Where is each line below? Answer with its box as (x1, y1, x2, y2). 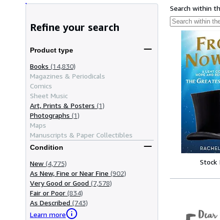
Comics (30, 81, 52, 90)
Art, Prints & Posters (30, 101, 95, 110)
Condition (30, 143, 63, 152)
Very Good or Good (30, 178, 89, 187)
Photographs (30, 110, 70, 119)
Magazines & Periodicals (30, 71, 105, 80)
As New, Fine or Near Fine (30, 168, 109, 177)
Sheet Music (30, 91, 68, 100)
